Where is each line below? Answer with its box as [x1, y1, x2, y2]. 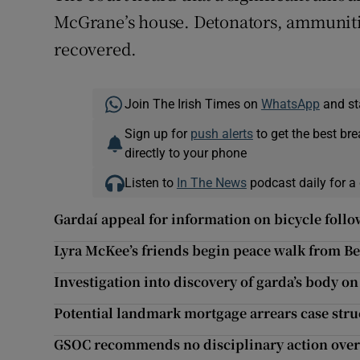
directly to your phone [124, 146, 247, 160]
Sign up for [124, 127, 190, 141]
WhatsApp [260, 97, 320, 111]
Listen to [124, 176, 177, 190]
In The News [176, 176, 247, 190]
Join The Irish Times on [124, 97, 261, 111]
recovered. [54, 37, 137, 61]
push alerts [190, 127, 253, 141]
